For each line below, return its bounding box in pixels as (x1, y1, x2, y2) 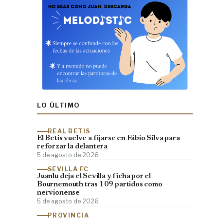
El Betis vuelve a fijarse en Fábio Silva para (37, 134, 180, 142)
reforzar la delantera (37, 143, 108, 150)
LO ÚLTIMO (37, 101, 81, 109)
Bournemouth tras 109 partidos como (37, 181, 163, 188)
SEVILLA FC (48, 165, 89, 173)
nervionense (37, 189, 80, 197)
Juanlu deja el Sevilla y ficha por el (37, 172, 151, 180)
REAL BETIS (48, 127, 91, 135)
